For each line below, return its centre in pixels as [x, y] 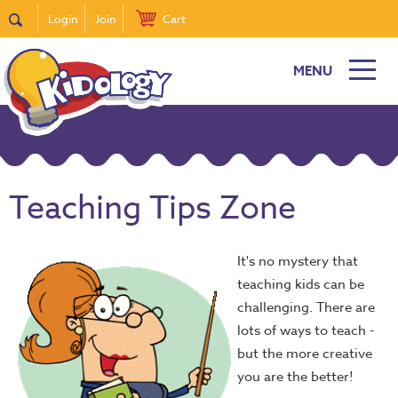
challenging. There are [306, 307]
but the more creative [305, 354]
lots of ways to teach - [306, 330]
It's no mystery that [298, 261]
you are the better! [295, 377]
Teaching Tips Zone [152, 208]
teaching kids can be [301, 284]
